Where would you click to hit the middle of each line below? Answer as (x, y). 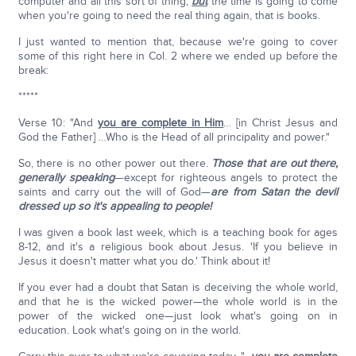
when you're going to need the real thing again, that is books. (169, 16)
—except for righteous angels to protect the (226, 178)
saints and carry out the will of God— (114, 192)
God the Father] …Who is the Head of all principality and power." (174, 137)
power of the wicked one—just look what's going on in (178, 316)
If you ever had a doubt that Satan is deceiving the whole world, (178, 288)
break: (33, 71)
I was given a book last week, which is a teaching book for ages (178, 233)
